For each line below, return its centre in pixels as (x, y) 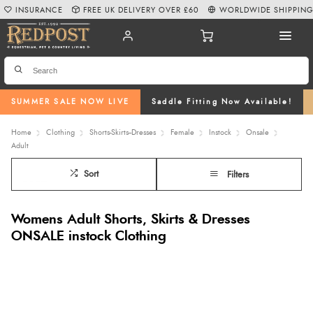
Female (182, 132)
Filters (238, 175)
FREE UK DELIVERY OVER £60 (141, 10)
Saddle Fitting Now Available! (222, 102)
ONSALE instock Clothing (89, 236)
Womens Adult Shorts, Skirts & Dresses (131, 219)
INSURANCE (39, 10)
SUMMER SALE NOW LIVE (70, 102)
